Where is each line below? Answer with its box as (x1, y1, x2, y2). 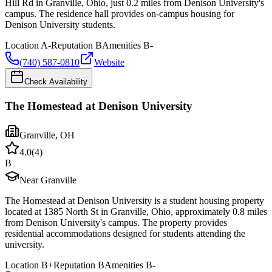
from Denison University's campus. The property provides (5, 217, 227, 228)
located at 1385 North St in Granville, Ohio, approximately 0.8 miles (5, 206, 267, 217)
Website (94, 57, 124, 67)
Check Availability (24, 77, 87, 86)
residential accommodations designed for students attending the (5, 228, 245, 239)
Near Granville (19, 175, 76, 186)
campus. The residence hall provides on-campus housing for (5, 8, 234, 19)
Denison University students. (5, 19, 115, 30)
